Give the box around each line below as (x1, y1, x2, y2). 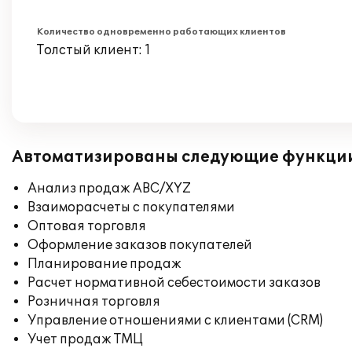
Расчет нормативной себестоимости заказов (27, 275, 321, 291)
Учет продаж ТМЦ (27, 332, 143, 347)
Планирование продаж (27, 256, 181, 272)
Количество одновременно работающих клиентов (37, 27, 286, 37)
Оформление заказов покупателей (27, 237, 252, 253)
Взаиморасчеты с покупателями (27, 200, 235, 215)
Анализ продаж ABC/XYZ (27, 181, 191, 196)
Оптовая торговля (27, 218, 146, 234)
